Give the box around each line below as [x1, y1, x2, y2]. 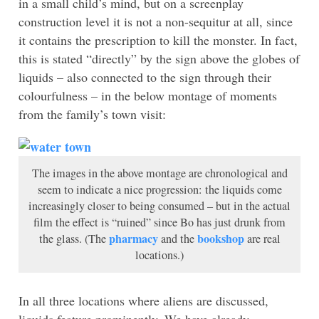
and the [157, 230, 197, 246]
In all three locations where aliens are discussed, [19, 291, 268, 309]
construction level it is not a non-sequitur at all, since [19, 12, 293, 30]
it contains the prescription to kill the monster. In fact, [19, 31, 298, 48]
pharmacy [108, 229, 158, 247]
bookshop [197, 229, 244, 247]
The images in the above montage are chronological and [31, 164, 288, 181]
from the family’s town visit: [19, 105, 166, 122]
